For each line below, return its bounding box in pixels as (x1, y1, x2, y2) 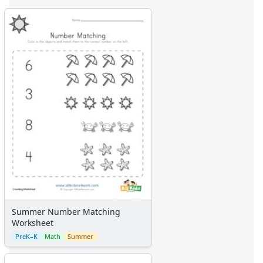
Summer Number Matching (12, 205, 120, 217)
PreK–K (15, 231, 38, 241)
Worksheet (12, 217, 53, 228)
